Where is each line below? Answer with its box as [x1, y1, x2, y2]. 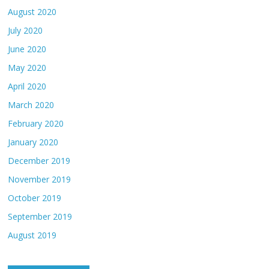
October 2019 [8, 192, 62, 204]
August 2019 [8, 229, 57, 241]
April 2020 [8, 80, 47, 92]
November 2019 [8, 174, 71, 186]
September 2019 [8, 211, 73, 223]
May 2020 [8, 62, 47, 74]
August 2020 [8, 6, 57, 18]
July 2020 [8, 25, 43, 37]
